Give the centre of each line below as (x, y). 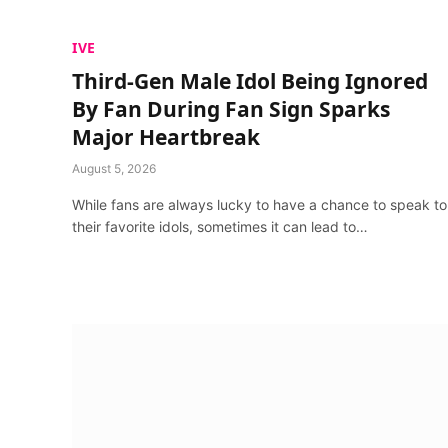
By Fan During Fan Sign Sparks (231, 108)
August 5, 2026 (114, 168)
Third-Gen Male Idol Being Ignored (250, 80)
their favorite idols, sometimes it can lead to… (220, 226)
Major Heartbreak (166, 136)
